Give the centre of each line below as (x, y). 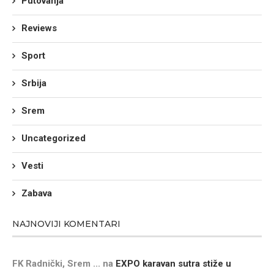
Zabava (37, 193)
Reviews (39, 28)
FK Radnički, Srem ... (56, 264)
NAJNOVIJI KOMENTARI (66, 224)
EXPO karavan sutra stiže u (173, 264)
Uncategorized (54, 138)
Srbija (34, 83)
